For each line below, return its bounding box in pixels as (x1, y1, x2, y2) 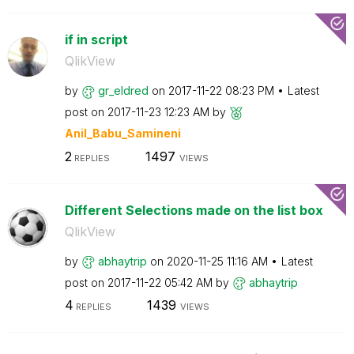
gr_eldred (97, 84, 149, 97)
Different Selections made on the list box (64, 201, 323, 218)
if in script (64, 32, 128, 47)
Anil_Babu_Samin (64, 126, 164, 140)
